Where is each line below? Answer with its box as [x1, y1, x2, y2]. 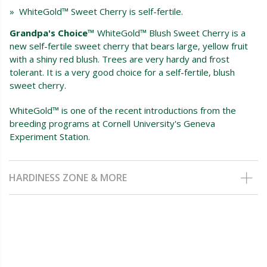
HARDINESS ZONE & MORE [9, 170, 127, 184]
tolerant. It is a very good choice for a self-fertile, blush [10, 66, 235, 78]
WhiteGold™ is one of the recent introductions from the [10, 104, 236, 116]
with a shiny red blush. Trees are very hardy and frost [10, 52, 229, 65]
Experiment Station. [10, 130, 90, 142]
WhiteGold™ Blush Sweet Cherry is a [95, 26, 246, 39]
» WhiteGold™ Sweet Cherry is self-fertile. [10, 5, 183, 17]
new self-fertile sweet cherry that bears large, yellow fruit [10, 39, 248, 52]
